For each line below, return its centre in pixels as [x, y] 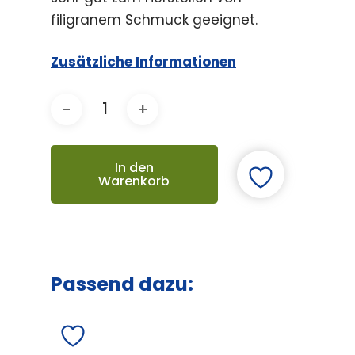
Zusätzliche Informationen [143, 62]
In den [134, 168]
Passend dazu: [122, 284]
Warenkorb [134, 181]
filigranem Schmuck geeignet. [154, 19]
